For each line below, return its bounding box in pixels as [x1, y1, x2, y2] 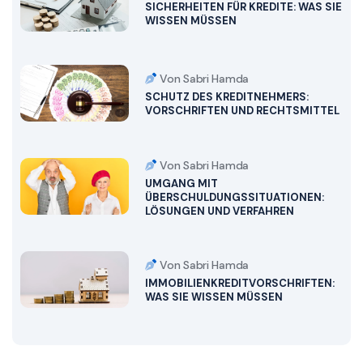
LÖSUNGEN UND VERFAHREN [144, 203, 294, 218]
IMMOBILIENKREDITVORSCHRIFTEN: [144, 276, 335, 291]
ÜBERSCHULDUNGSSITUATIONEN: [144, 190, 324, 204]
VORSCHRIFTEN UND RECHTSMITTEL [144, 104, 340, 118]
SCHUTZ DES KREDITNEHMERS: [144, 90, 309, 105]
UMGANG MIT [144, 176, 218, 190]
